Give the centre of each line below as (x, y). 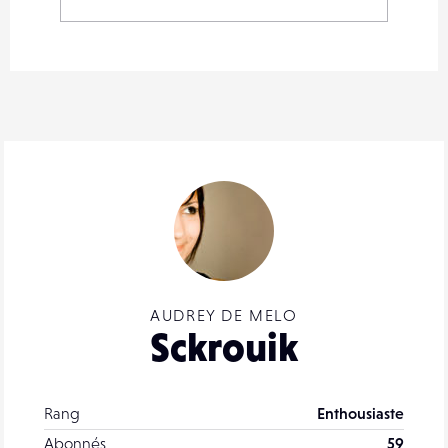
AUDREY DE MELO (224, 314)
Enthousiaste (360, 412)
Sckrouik (224, 346)
